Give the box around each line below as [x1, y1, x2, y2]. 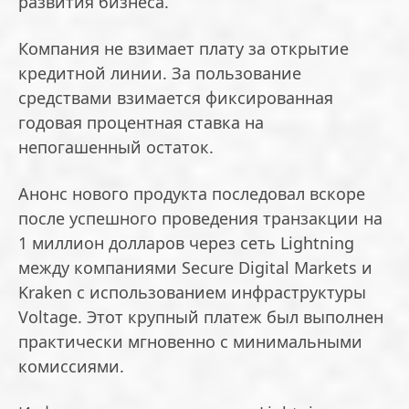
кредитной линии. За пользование [18, 62, 301, 85]
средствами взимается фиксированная [18, 87, 333, 110]
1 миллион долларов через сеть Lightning [18, 232, 354, 255]
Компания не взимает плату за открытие [18, 37, 349, 60]
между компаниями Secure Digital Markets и [18, 257, 372, 279]
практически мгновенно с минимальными [18, 330, 362, 353]
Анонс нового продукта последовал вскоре [18, 183, 365, 205]
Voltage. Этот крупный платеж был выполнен [18, 306, 383, 329]
